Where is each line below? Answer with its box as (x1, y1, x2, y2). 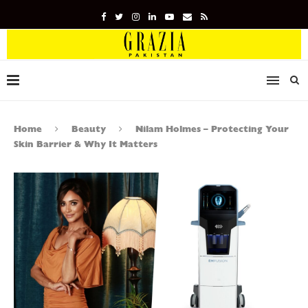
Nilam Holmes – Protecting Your (135, 123, 289, 134)
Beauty (71, 123, 106, 134)
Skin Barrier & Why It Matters (14, 138, 157, 149)
